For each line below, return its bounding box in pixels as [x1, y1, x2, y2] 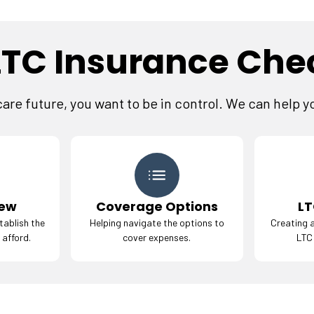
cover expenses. [123, 231, 191, 243]
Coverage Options [95, 198, 218, 215]
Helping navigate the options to [89, 217, 224, 228]
